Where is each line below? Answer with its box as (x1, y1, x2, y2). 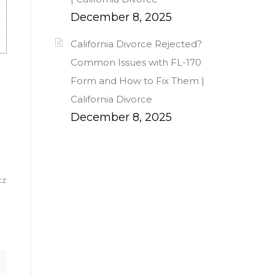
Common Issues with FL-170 (71, 56, 201, 69)
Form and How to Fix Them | (71, 75, 204, 87)
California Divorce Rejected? (71, 38, 202, 50)
